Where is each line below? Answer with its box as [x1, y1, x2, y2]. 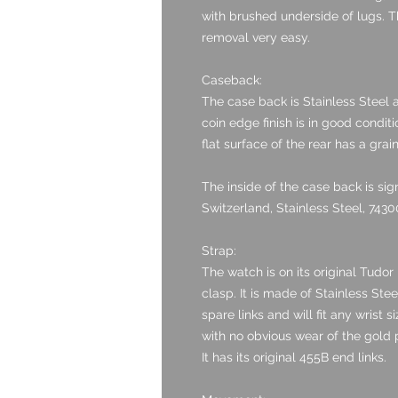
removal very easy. [202, 29, 310, 44]
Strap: [202, 243, 236, 258]
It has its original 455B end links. [202, 349, 386, 364]
